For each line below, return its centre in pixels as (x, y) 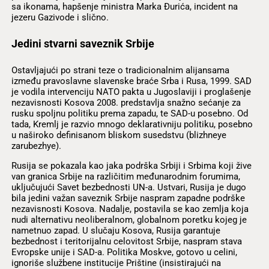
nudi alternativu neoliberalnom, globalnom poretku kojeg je (129, 219)
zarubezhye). (36, 146)
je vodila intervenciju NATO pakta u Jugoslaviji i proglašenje (131, 92)
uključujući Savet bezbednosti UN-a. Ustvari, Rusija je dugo (128, 187)
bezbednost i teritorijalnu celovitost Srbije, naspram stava (126, 241)
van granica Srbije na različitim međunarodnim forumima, (125, 176)
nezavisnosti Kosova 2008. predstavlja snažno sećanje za (126, 102)
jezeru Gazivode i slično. (60, 17)
